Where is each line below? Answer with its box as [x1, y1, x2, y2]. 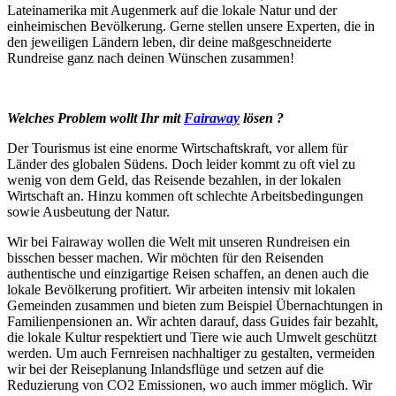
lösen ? [240, 110, 284, 126]
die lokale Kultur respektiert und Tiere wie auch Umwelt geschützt [7, 329, 377, 345]
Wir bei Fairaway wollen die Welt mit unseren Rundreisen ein [7, 233, 350, 249]
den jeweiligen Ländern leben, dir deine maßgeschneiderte [7, 34, 331, 49]
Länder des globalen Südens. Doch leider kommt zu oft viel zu [7, 156, 355, 171]
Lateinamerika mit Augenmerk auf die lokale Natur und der [7, 2, 337, 18]
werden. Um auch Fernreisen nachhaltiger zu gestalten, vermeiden [7, 345, 375, 361]
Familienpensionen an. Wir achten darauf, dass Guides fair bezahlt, [7, 313, 378, 329]
